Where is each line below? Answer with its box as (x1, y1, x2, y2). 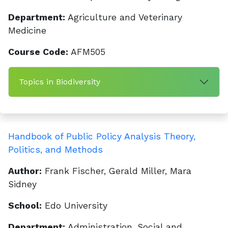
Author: (8, 166, 42, 176)
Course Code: (8, 47, 68, 57)
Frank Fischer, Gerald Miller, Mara (42, 166, 191, 176)
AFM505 (68, 47, 105, 57)
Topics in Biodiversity (19, 77, 100, 87)
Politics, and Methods (8, 145, 103, 155)
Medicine (8, 25, 46, 36)
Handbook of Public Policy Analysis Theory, (8, 131, 195, 141)
